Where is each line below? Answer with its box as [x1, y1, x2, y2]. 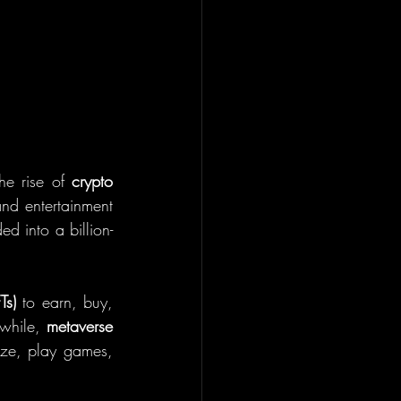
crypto [72, 170, 113, 192]
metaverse [47, 315, 113, 337]
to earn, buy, [15, 291, 114, 312]
